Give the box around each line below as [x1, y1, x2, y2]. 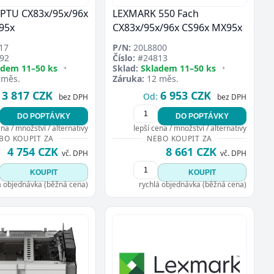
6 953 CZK [160, 88, 211, 103]
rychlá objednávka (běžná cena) [139, 179, 246, 190]
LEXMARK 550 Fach [113, 7, 199, 21]
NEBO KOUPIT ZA [146, 133, 213, 144]
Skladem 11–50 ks [141, 62, 216, 75]
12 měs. [144, 73, 179, 85]
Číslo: [113, 52, 135, 64]
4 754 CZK [7, 144, 58, 160]
